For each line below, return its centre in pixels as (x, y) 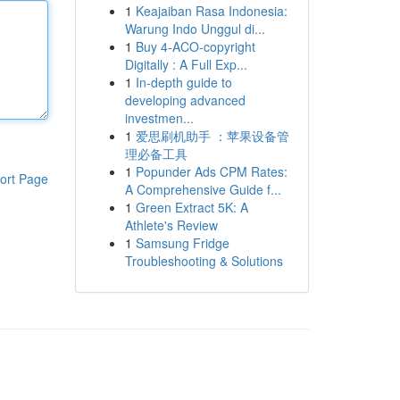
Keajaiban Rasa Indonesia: (211, 11)
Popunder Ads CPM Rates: (211, 171)
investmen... (159, 118)
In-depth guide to (183, 82)
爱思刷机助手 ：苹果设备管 (212, 136)
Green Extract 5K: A (192, 207)
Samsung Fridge (182, 243)
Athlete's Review (171, 225)
